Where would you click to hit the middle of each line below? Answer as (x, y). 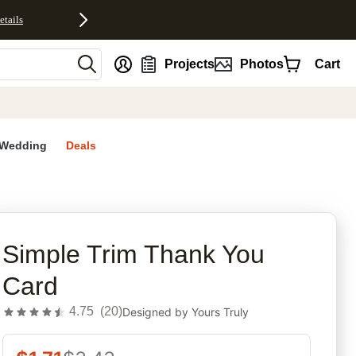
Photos (261, 64)
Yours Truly (221, 311)
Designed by (157, 311)
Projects (190, 64)
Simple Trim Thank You (134, 255)
